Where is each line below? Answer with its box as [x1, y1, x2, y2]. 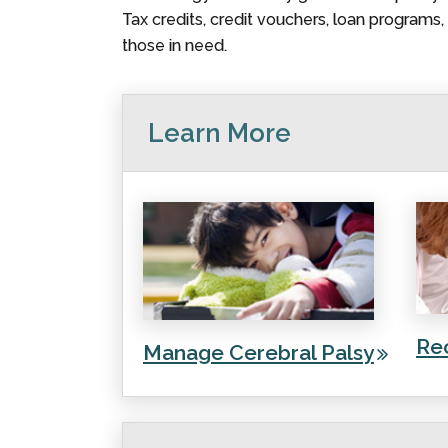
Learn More [148, 118, 291, 149]
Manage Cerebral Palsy [143, 339, 374, 365]
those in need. [122, 36, 227, 56]
